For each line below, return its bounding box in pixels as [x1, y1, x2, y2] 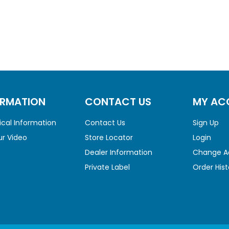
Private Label [84, 162, 130, 173]
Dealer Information [84, 147, 152, 158]
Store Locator [84, 132, 133, 143]
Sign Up [193, 118, 219, 128]
